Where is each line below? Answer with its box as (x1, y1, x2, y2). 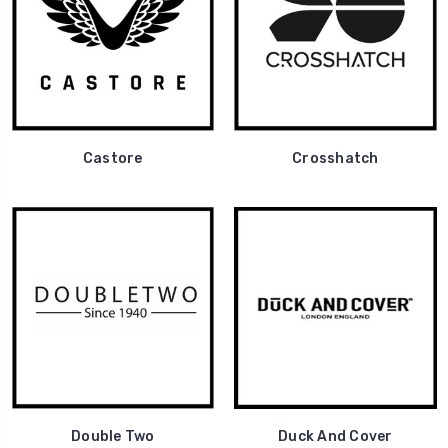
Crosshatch (292, 149, 379, 167)
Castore (82, 149, 143, 167)
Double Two (71, 428, 155, 446)
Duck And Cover (278, 428, 393, 446)
